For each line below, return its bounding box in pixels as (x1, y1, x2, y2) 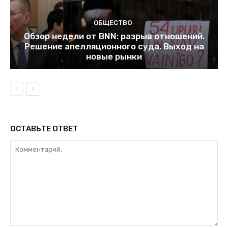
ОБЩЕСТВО (94, 18, 132, 26)
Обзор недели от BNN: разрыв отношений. (23, 31, 205, 41)
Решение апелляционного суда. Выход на (24, 41, 204, 51)
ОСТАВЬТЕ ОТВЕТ (10, 124, 78, 133)
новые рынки (86, 51, 142, 62)
